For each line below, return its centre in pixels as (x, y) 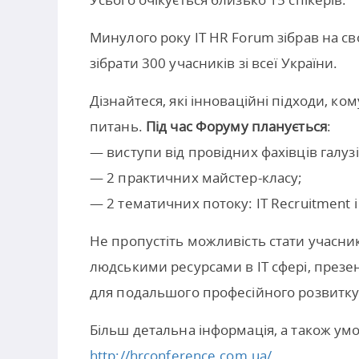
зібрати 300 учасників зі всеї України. (214, 63)
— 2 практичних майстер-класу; (196, 177)
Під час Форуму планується (236, 126)
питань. (118, 126)
